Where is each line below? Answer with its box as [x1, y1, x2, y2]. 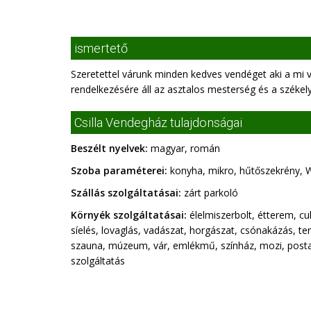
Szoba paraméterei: [71, 164, 167, 177]
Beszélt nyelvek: [71, 142, 148, 155]
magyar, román [148, 142, 220, 155]
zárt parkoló [181, 186, 238, 199]
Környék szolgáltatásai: [71, 208, 187, 221]
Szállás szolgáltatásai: [71, 186, 181, 199]
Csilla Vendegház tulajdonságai [74, 115, 242, 130]
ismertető [74, 41, 128, 56]
